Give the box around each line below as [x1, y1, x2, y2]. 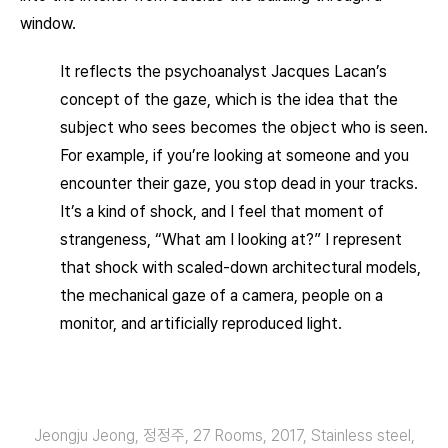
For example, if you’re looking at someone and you [60, 146, 409, 165]
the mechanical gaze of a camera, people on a [60, 286, 383, 305]
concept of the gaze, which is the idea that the [60, 90, 398, 109]
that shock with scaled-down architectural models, [60, 258, 421, 277]
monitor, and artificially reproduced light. [60, 314, 342, 333]
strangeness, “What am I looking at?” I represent [60, 230, 402, 249]
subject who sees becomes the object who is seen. [60, 118, 428, 137]
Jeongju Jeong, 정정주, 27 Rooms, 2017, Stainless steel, [33, 426, 415, 445]
